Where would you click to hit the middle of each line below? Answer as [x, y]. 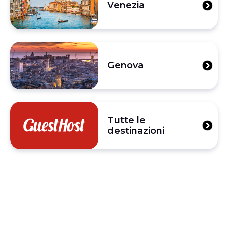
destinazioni [136, 131]
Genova [125, 65]
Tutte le [126, 120]
